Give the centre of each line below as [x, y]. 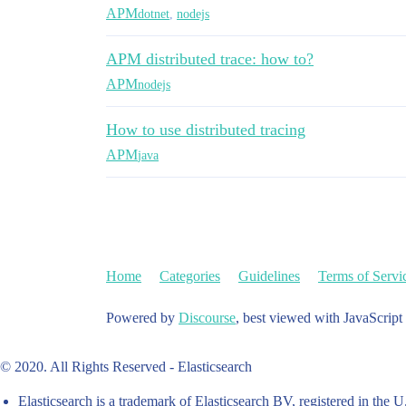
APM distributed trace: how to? [210, 59]
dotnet [154, 14]
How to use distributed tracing [206, 130]
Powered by [142, 318]
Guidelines [269, 276]
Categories [190, 276]
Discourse [207, 318]
